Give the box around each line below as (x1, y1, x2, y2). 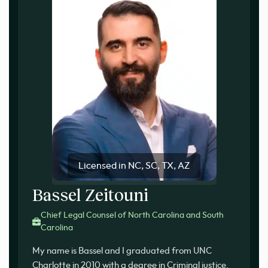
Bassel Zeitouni (32, 184, 148, 205)
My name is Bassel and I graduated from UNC (32, 246, 212, 256)
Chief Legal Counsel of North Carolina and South (41, 211, 224, 220)
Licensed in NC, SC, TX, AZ (78, 161, 190, 171)
